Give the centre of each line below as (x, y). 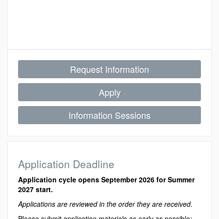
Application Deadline (66, 164)
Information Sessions (109, 115)
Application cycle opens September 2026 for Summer (106, 179)
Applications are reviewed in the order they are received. (105, 204)
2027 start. (35, 189)
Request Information (109, 69)
